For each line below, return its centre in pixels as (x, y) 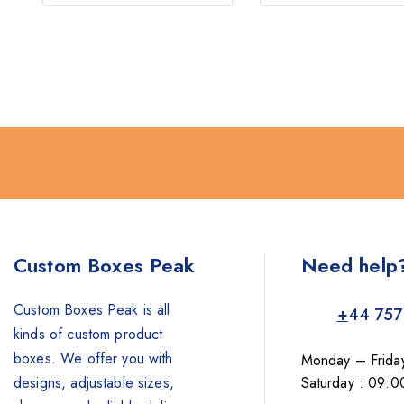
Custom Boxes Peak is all (92, 309)
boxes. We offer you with (93, 358)
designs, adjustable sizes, (94, 382)
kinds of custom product (88, 334)
